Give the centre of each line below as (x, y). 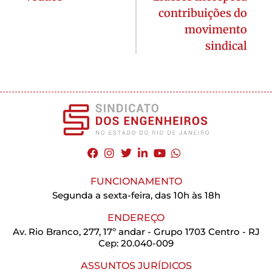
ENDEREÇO (136, 217)
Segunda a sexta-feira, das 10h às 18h (136, 195)
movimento (216, 29)
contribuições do (203, 13)
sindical (226, 46)
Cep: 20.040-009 (136, 243)
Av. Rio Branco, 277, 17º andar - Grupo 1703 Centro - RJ (136, 231)
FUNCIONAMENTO (136, 181)
